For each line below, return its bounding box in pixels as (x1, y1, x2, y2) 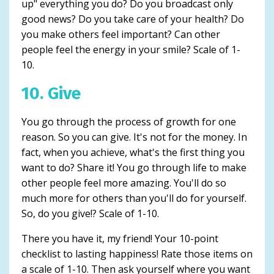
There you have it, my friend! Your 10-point (21, 231, 218, 245)
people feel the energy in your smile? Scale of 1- (21, 42, 240, 56)
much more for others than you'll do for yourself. (21, 191, 246, 205)
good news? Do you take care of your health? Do (21, 12, 244, 26)
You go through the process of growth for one (21, 114, 236, 128)
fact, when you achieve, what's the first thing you (21, 145, 245, 159)
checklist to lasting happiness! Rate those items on (21, 246, 253, 261)
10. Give (21, 83, 81, 103)
